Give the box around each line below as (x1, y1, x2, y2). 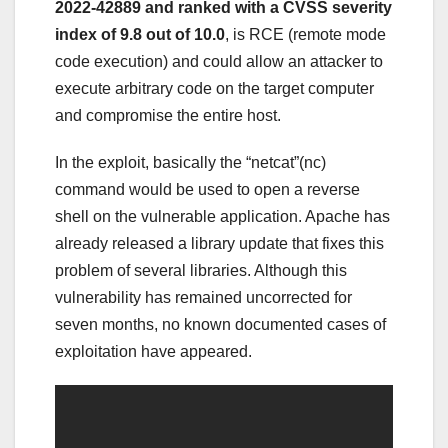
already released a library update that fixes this (55, 235, 384, 252)
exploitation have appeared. (55, 343, 252, 360)
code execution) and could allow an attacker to (55, 53, 383, 70)
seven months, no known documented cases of (55, 316, 386, 333)
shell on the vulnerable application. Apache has (55, 208, 390, 225)
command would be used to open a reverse (55, 181, 360, 198)
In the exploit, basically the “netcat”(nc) (55, 154, 326, 171)
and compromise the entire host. (55, 107, 281, 124)
